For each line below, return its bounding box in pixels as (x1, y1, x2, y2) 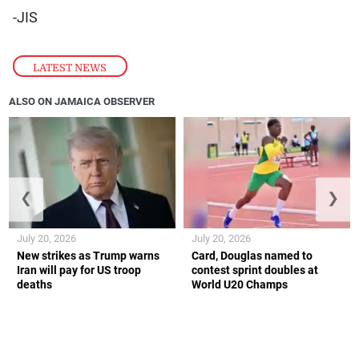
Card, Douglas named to (192, 248, 313, 262)
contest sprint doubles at (192, 263, 318, 276)
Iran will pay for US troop (17, 263, 142, 276)
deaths (17, 277, 53, 291)
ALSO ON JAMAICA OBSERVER (9, 95, 155, 108)
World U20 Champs (192, 277, 288, 291)
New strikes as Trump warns (17, 248, 160, 262)
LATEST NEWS (33, 61, 107, 74)
